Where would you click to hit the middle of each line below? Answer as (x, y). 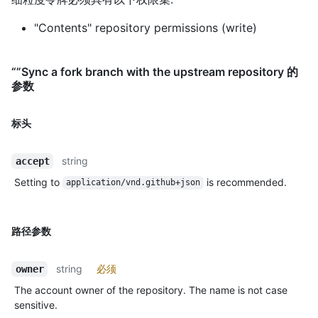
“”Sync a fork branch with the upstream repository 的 (155, 71)
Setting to (38, 182)
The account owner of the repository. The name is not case (151, 290)
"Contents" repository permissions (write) (146, 27)
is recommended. (245, 182)
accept (32, 161)
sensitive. (36, 305)
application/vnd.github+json (133, 183)
